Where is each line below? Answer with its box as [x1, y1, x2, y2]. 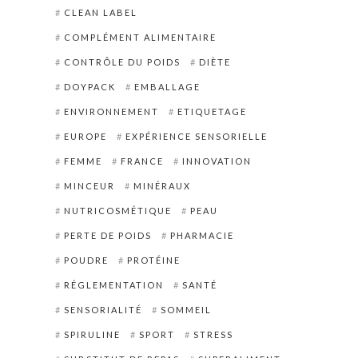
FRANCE [120, 155, 164, 166]
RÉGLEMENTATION [63, 279, 164, 290]
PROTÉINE [126, 254, 181, 265]
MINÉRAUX [133, 180, 191, 191]
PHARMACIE [169, 229, 234, 241]
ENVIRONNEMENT [63, 105, 159, 117]
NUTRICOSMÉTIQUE [63, 205, 172, 216]
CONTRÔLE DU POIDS [63, 56, 181, 67]
